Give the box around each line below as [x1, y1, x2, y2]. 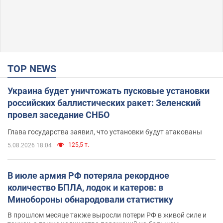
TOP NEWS [13, 62, 56, 75]
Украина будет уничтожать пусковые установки [7, 85, 210, 96]
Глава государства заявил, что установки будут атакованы [7, 127, 202, 136]
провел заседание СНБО [7, 109, 110, 120]
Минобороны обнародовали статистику [7, 194, 173, 205]
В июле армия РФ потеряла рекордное [7, 170, 169, 181]
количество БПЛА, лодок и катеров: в [7, 182, 163, 193]
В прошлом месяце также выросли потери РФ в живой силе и [7, 211, 207, 219]
